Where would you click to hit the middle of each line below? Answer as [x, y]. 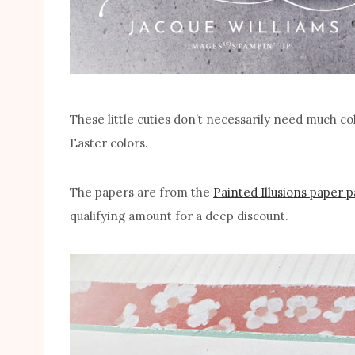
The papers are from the [141, 193]
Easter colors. [109, 143]
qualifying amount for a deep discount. [179, 216]
